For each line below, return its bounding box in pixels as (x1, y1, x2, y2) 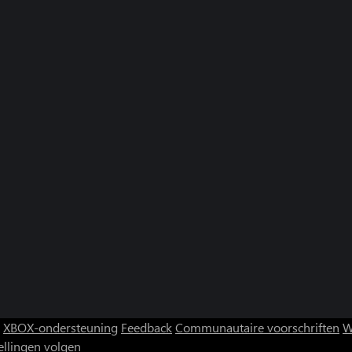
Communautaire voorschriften (175, 318, 339, 335)
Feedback (121, 318, 172, 335)
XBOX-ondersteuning (3, 318, 118, 335)
